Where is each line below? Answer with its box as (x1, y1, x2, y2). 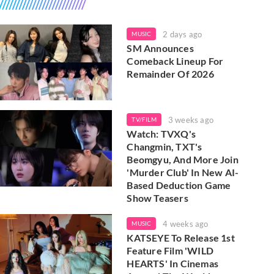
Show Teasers (127, 192, 188, 204)
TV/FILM (131, 116, 157, 124)
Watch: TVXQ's (127, 128, 196, 140)
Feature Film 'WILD (127, 245, 213, 257)
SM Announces (127, 42, 194, 54)
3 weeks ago (168, 115, 213, 125)
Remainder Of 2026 (127, 68, 214, 80)
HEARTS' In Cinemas (127, 257, 218, 270)
